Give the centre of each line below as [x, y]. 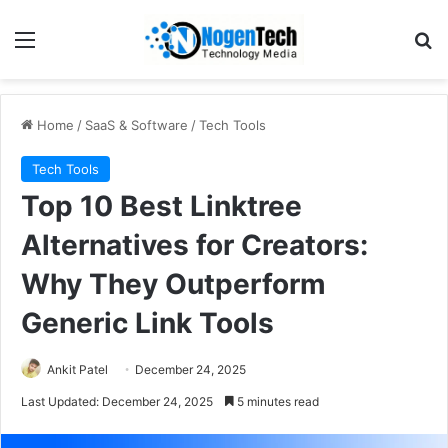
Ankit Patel [77, 369]
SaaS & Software [136, 124]
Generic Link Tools [147, 322]
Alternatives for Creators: [194, 244]
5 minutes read [276, 401]
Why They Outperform [173, 283]
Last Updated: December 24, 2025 [117, 401]
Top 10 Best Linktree [161, 205]
